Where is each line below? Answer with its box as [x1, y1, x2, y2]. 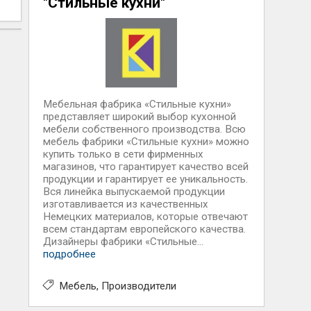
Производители [101, 280, 176, 292]
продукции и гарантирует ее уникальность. [42, 173, 248, 185]
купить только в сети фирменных [42, 148, 203, 160]
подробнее [42, 248, 96, 260]
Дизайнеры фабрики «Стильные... [42, 235, 203, 248]
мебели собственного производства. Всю [42, 123, 246, 135]
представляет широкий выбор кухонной [42, 110, 236, 123]
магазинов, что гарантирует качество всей [42, 160, 249, 173]
